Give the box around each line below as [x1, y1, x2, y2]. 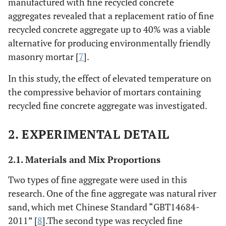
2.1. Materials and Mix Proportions [8, 153, 160, 165]
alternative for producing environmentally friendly [8, 37, 210, 49]
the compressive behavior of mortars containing [8, 86, 201, 98]
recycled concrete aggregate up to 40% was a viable [8, 23, 210, 35]
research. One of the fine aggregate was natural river [8, 187, 216, 199]
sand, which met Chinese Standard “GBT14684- [8, 201, 200, 213]
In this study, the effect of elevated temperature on [8, 72, 211, 84]
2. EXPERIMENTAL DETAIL [8, 126, 169, 142]
